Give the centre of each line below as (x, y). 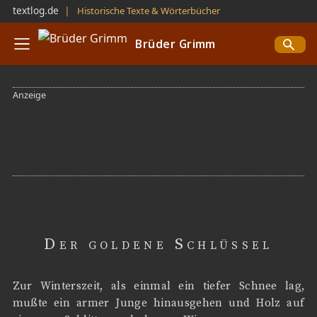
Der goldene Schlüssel (158, 245)
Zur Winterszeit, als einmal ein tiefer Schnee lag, (158, 287)
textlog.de (35, 11)
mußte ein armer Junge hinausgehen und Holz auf (158, 304)
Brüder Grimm (175, 44)
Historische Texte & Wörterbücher (148, 11)
